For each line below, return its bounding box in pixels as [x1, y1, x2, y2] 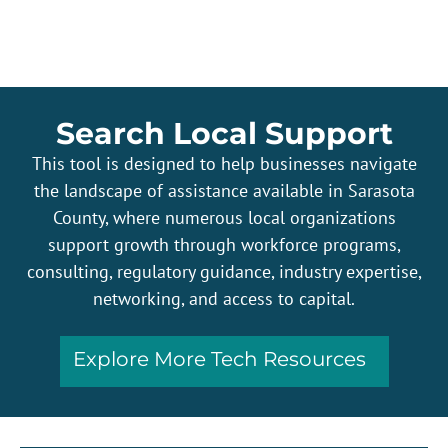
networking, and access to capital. [93, 286, 355, 310]
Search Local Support [55, 114, 393, 152]
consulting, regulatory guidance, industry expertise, [26, 259, 422, 283]
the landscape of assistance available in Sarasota [33, 178, 415, 202]
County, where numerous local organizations [52, 205, 396, 229]
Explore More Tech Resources [72, 347, 366, 372]
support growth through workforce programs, [47, 232, 401, 256]
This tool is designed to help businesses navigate [31, 151, 417, 175]
